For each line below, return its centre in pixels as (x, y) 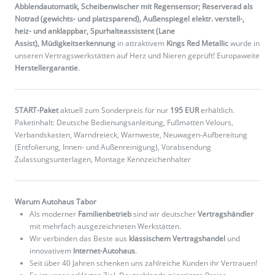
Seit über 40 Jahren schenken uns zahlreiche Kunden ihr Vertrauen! (143, 263)
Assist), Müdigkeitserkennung (65, 44)
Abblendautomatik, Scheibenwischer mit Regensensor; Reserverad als (134, 7)
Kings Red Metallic (197, 44)
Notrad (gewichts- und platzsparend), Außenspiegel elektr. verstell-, (130, 19)
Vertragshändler (226, 214)
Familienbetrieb (105, 214)
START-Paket (37, 110)
